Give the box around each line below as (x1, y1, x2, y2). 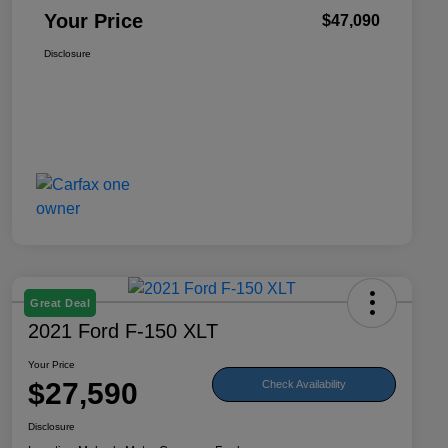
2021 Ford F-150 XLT (28, 320, 218, 343)
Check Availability (262, 377, 346, 390)
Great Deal (30, 297, 90, 310)
